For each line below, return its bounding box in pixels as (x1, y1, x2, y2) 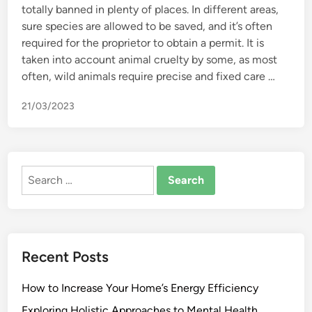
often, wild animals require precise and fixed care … (22, 70, 276, 83)
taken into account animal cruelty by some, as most (22, 53, 278, 66)
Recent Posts (22, 248, 109, 265)
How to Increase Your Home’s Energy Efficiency (22, 281, 259, 295)
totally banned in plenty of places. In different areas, (22, 3, 279, 16)
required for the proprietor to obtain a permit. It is (22, 36, 265, 49)
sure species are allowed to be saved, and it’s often (22, 19, 273, 33)
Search (21, 166, 56, 180)
